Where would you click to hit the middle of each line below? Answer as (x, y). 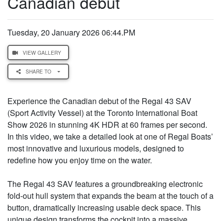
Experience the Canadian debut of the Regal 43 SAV (99, 101)
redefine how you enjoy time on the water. (80, 160)
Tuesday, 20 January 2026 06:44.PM (71, 33)
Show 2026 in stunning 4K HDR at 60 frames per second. (107, 124)
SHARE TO (41, 72)
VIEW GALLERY (42, 53)
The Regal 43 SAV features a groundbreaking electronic (105, 184)
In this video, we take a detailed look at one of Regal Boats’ (110, 136)
